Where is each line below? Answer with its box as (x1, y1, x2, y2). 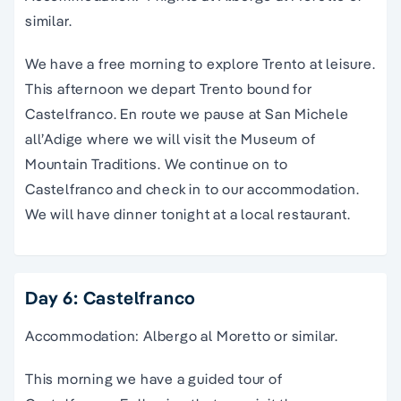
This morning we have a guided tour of (25, 369, 283, 388)
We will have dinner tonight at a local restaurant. (25, 204, 351, 223)
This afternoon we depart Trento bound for (25, 79, 312, 98)
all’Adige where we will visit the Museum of (25, 129, 316, 148)
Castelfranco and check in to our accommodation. (25, 179, 360, 198)
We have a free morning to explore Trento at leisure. (25, 54, 376, 73)
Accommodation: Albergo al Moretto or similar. (25, 326, 338, 345)
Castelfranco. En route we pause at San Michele (25, 104, 349, 123)
